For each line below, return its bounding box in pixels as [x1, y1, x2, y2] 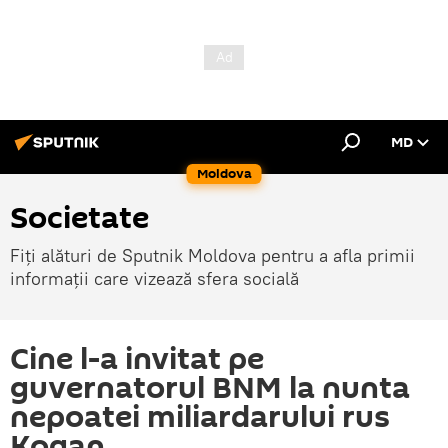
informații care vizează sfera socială [10, 267, 299, 290]
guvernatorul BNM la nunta [10, 367, 410, 410]
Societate [10, 197, 149, 240]
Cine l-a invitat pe [10, 338, 264, 381]
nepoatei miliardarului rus [10, 396, 390, 439]
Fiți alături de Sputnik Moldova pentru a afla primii [10, 244, 415, 267]
